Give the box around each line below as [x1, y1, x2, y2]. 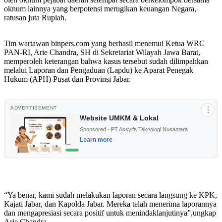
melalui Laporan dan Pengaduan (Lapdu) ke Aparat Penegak [4, 65, 193, 74]
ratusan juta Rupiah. [4, 13, 66, 22]
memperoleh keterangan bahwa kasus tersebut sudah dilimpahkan [4, 56, 208, 65]
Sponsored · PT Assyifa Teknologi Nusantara [80, 126, 188, 132]
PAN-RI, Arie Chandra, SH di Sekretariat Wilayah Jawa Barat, [4, 48, 200, 56]
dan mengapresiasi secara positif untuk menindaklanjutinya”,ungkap [4, 208, 216, 217]
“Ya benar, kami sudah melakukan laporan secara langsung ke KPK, [4, 190, 217, 199]
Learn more [80, 136, 112, 143]
